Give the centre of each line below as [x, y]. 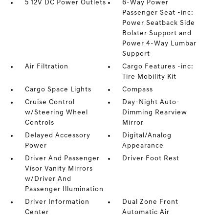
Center [37, 212]
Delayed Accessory [57, 136]
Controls [39, 123]
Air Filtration [46, 67]
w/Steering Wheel [56, 113]
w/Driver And [48, 179]
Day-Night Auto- [151, 102]
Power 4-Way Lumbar [160, 44]
